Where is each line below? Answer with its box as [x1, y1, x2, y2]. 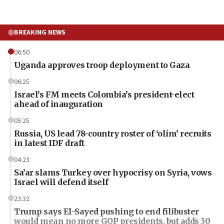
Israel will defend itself [14, 176, 108, 187]
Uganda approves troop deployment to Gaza [14, 59, 189, 70]
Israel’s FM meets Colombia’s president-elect [14, 89, 194, 99]
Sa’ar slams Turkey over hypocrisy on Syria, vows [14, 167, 211, 177]
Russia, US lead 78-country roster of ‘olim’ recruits [14, 128, 211, 138]
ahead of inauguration [14, 98, 103, 109]
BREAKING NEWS [14, 27, 65, 37]
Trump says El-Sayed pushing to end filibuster [14, 206, 199, 216]
